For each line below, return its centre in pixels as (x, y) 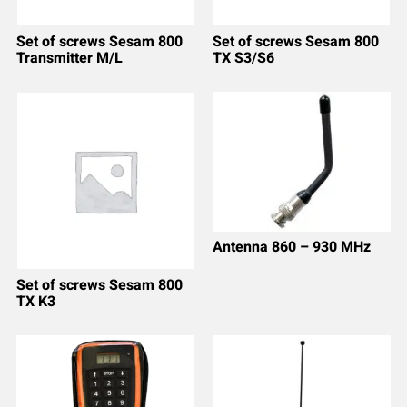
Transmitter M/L (69, 58)
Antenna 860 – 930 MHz (292, 247)
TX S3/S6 (243, 58)
